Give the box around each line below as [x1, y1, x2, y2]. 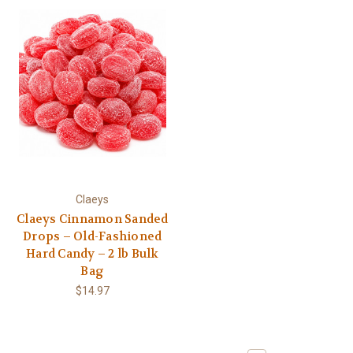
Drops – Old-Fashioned [23, 228, 162, 244]
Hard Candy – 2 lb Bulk [26, 245, 159, 262]
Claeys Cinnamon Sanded [17, 210, 169, 227]
